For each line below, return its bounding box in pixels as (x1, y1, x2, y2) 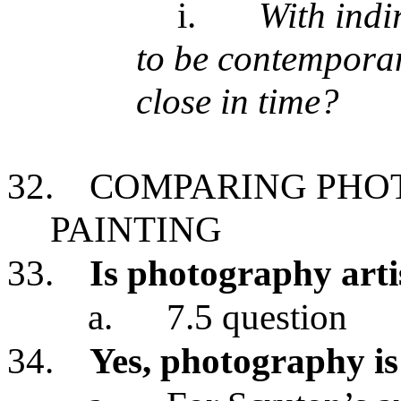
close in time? (136, 81, 339, 122)
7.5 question (166, 296, 347, 337)
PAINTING (50, 209, 222, 250)
